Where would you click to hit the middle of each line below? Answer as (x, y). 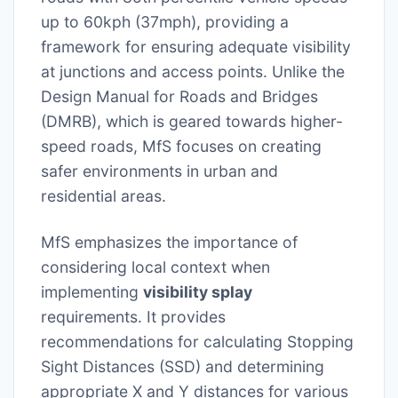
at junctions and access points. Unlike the (193, 72)
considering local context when (155, 267)
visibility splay (198, 292)
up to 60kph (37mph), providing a (165, 22)
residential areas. (103, 196)
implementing (92, 292)
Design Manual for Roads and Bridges (179, 97)
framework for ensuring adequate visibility (196, 47)
